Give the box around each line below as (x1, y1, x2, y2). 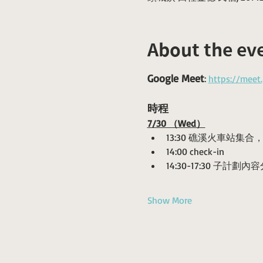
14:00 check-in (166, 146, 224, 157)
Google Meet (147, 72, 204, 85)
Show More (147, 194, 192, 206)
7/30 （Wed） (147, 117, 205, 129)
